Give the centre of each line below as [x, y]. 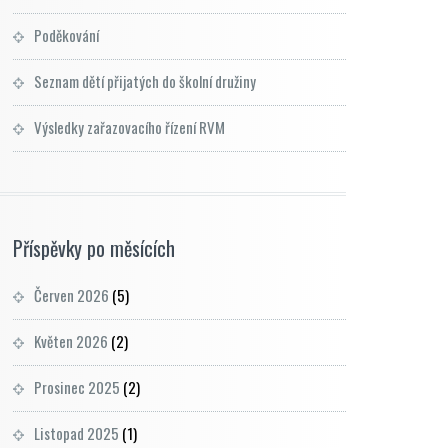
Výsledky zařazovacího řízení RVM [129, 127]
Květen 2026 [71, 341]
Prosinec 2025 [77, 387]
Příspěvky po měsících [94, 248]
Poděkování [66, 35]
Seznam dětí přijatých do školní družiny [145, 81]
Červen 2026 [71, 295]
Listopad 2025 [76, 433]
